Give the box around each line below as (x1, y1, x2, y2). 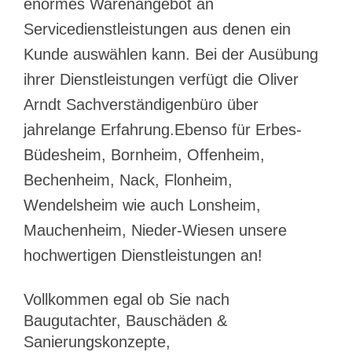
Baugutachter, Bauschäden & (24, 311, 227, 329)
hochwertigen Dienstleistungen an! (24, 247, 262, 265)
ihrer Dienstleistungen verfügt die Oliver (24, 71, 299, 89)
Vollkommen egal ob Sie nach (24, 290, 229, 308)
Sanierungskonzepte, (24, 332, 170, 350)
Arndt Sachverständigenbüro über (24, 96, 258, 114)
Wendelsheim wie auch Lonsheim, (24, 196, 261, 214)
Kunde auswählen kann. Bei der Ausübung (24, 46, 318, 64)
